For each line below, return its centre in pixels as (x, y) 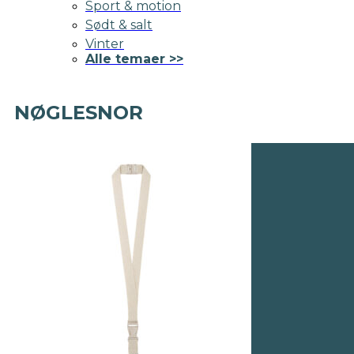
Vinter (105, 43)
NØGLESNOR (79, 112)
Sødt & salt (119, 24)
